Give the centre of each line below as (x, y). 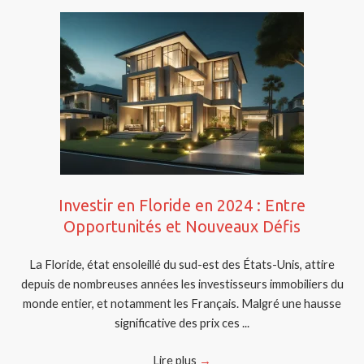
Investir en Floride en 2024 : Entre (182, 206)
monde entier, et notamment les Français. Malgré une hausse (182, 303)
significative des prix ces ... (182, 323)
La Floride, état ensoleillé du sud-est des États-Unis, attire (182, 264)
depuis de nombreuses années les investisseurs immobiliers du (182, 284)
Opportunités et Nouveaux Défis (182, 227)
